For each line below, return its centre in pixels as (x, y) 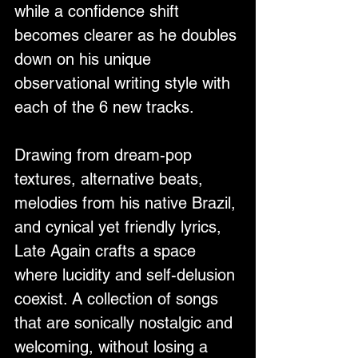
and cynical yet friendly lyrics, (120, 227)
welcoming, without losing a (113, 346)
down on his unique (85, 59)
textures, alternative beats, (111, 179)
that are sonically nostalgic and (126, 322)
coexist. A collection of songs (119, 298)
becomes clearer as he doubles (128, 35)
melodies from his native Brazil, (127, 203)
